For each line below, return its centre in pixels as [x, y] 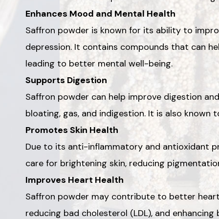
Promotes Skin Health [72, 130]
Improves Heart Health [75, 180]
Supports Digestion [66, 80]
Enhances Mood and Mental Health [100, 13]
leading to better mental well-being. [99, 63]
